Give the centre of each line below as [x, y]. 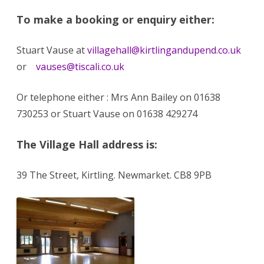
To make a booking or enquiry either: [115, 19]
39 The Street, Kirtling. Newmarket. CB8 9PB [114, 175]
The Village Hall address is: [87, 144]
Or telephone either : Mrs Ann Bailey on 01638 [118, 97]
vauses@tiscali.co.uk [80, 66]
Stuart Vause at [52, 50]
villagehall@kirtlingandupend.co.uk [164, 50]
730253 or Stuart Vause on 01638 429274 [107, 113]
